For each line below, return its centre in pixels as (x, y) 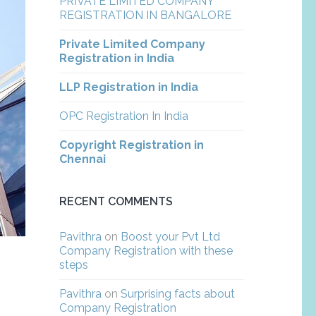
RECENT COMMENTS (116, 201)
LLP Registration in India (128, 87)
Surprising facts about (177, 294)
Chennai (82, 159)
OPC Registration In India (123, 116)
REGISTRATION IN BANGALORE (145, 15)
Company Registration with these (146, 251)
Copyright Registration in (131, 145)
